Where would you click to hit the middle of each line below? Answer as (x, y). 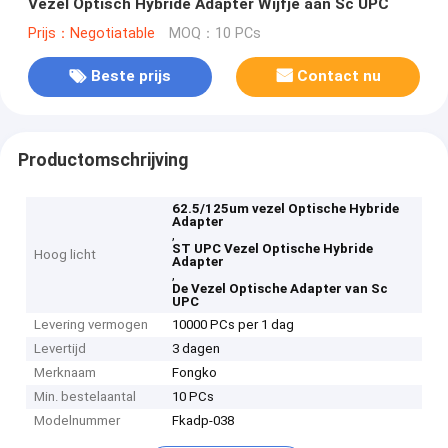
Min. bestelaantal (85, 397)
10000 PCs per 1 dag (233, 325)
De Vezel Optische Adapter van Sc (280, 289)
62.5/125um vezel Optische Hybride (286, 209)
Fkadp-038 (203, 421)
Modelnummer (77, 421)
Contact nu (339, 76)
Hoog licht (65, 255)
